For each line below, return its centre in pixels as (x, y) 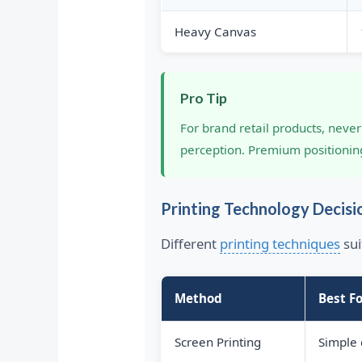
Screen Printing (217, 342)
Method (198, 299)
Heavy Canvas (215, 32)
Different (190, 244)
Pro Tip (203, 99)
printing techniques (280, 244)
